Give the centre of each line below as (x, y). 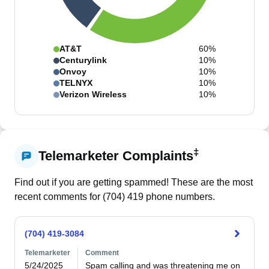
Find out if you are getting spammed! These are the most (134, 182)
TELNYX (76, 83)
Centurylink (83, 60)
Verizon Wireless (93, 94)
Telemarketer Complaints (116, 156)
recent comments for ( (60, 197)
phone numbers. (179, 197)
